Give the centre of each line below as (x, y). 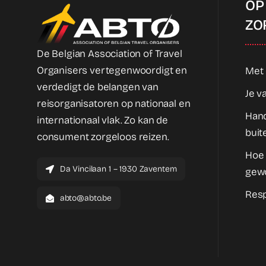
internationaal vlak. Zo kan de (102, 121)
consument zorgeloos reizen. (103, 137)
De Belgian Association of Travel (110, 54)
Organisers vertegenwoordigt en (112, 71)
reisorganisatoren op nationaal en (114, 104)
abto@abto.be (85, 198)
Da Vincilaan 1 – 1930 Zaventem (118, 169)
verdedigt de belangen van (98, 87)
